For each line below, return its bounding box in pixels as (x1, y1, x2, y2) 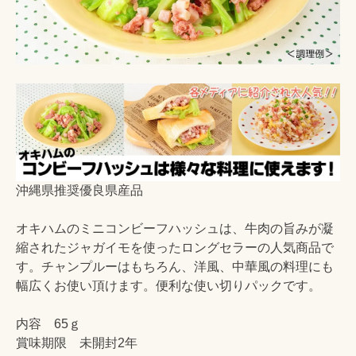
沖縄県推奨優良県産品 (16, 184, 143, 198)
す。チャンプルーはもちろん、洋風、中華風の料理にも (16, 260, 334, 274)
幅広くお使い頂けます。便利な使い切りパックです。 (16, 279, 321, 293)
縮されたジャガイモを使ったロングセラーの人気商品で (16, 241, 334, 255)
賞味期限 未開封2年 (16, 336, 137, 350)
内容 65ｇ (16, 317, 81, 331)
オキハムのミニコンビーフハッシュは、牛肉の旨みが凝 (16, 222, 334, 236)
